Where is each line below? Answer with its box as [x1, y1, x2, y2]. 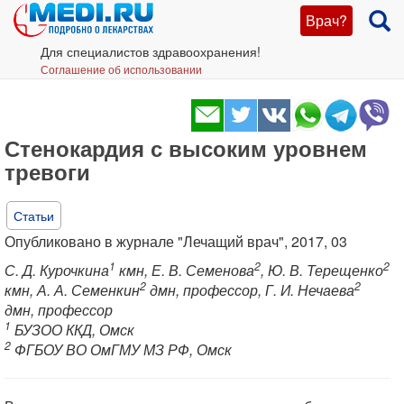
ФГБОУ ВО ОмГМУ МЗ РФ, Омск [11, 339, 232, 360]
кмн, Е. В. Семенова [115, 260, 254, 280]
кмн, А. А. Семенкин [5, 280, 140, 300]
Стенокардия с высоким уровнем [5, 133, 367, 163]
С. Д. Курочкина [5, 260, 109, 280]
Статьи [14, 207, 54, 225]
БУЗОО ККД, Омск [11, 319, 134, 340]
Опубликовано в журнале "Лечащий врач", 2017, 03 [5, 231, 347, 252]
